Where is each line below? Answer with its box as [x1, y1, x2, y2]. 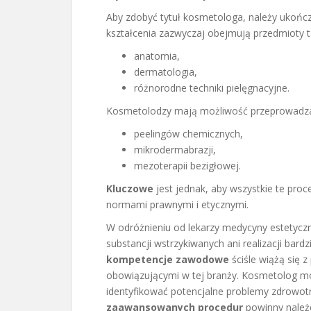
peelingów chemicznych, [134, 127, 243, 140]
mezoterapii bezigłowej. [134, 159, 241, 172]
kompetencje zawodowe [106, 253, 229, 266]
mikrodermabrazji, [134, 143, 216, 156]
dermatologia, [134, 65, 197, 78]
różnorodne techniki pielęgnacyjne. [134, 81, 289, 94]
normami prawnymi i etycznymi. [106, 198, 249, 211]
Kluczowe [106, 182, 153, 195]
